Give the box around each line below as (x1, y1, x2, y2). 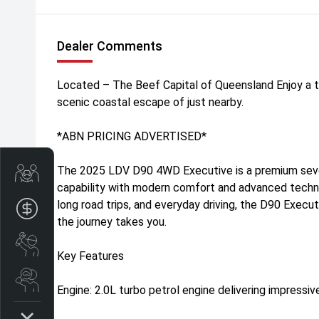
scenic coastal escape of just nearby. (57, 95, 244, 109)
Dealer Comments (57, 38, 162, 53)
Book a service (39, 236, 108, 251)
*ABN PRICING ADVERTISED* (57, 130, 206, 143)
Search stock (39, 272, 100, 286)
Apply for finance (39, 201, 118, 215)
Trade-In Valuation (39, 165, 127, 179)
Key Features (57, 249, 124, 263)
